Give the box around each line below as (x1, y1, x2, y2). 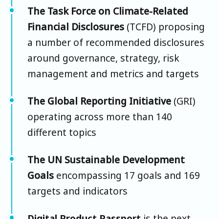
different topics (27, 125, 96, 139)
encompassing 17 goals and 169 (56, 168, 200, 182)
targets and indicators (27, 184, 128, 197)
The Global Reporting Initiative (27, 94, 174, 108)
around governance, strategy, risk (27, 51, 179, 65)
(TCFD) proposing (124, 20, 205, 33)
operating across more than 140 (27, 109, 172, 123)
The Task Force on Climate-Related (27, 4, 188, 18)
